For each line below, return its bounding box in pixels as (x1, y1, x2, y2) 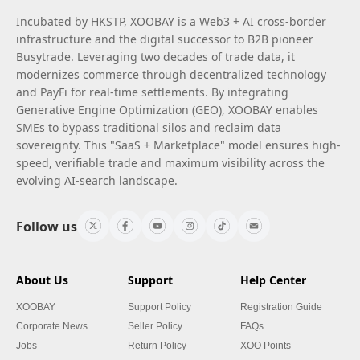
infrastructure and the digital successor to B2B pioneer (16, 31, 313, 47)
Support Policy (128, 301, 192, 313)
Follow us (16, 217, 77, 235)
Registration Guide (239, 301, 322, 313)
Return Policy (128, 339, 187, 351)
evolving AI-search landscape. (16, 172, 178, 188)
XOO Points (239, 339, 291, 351)
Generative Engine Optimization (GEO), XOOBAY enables (16, 101, 318, 117)
